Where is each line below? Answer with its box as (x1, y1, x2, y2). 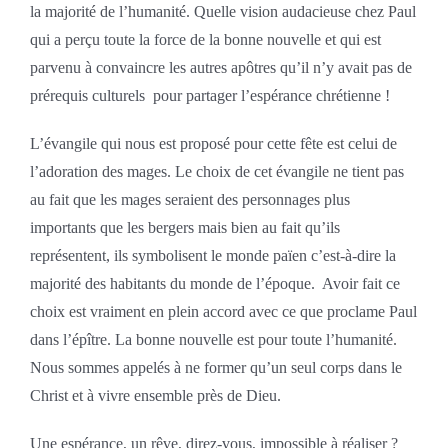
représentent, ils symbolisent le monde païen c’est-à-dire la (29, 246, 396, 264)
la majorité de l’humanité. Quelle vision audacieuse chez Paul (29, 2, 416, 20)
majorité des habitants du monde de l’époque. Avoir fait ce (29, 274, 400, 292)
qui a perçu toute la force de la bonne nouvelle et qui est (29, 30, 381, 48)
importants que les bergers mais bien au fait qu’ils (29, 218, 340, 236)
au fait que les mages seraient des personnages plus (29, 190, 350, 208)
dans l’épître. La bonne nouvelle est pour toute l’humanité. (29, 330, 401, 348)
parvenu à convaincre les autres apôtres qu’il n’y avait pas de (29, 58, 412, 76)
